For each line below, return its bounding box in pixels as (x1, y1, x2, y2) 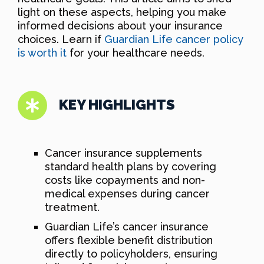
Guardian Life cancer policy (104, 32, 243, 45)
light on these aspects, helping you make (18, 5, 226, 18)
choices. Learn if (18, 32, 104, 45)
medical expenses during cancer (45, 187, 210, 200)
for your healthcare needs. (67, 46, 204, 59)
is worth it (18, 46, 67, 59)
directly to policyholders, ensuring (45, 247, 217, 260)
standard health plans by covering (45, 160, 216, 173)
